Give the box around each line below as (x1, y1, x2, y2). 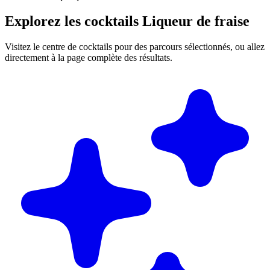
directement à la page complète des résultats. (5, 52, 172, 63)
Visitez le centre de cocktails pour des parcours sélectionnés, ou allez (5, 42, 265, 52)
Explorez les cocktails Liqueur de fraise (5, 13, 250, 30)
